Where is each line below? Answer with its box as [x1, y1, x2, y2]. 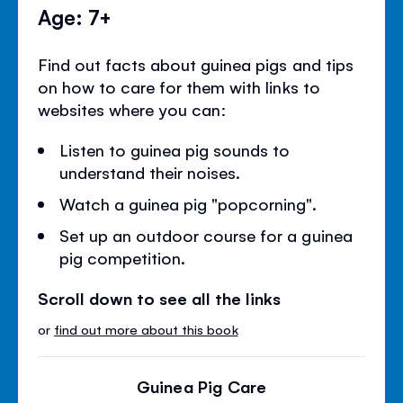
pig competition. [59, 246, 186, 268]
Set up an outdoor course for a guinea [59, 223, 353, 246]
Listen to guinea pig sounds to [59, 138, 291, 160]
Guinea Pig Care [136, 374, 267, 397]
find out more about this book [54, 319, 238, 337]
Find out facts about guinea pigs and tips [38, 52, 354, 75]
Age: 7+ [38, 2, 112, 30]
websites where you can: [38, 97, 228, 120]
